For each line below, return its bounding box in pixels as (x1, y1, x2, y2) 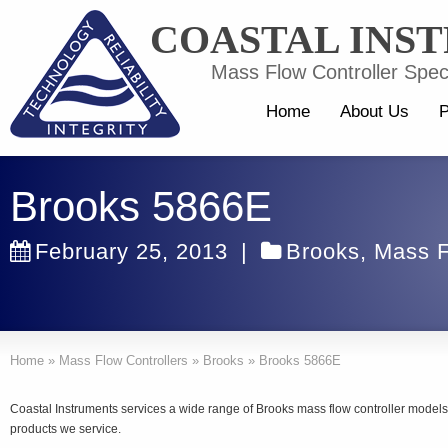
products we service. (10, 422, 121, 436)
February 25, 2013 (35, 239, 228, 264)
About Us (340, 102, 409, 121)
